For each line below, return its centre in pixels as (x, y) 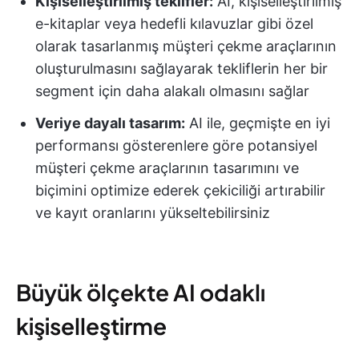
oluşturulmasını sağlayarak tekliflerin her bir (182, 69)
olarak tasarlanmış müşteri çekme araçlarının (186, 46)
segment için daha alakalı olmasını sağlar (172, 91)
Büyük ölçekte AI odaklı (141, 292)
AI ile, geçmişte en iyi (258, 123)
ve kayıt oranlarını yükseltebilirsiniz (153, 213)
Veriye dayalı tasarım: (110, 123)
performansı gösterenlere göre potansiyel (176, 146)
